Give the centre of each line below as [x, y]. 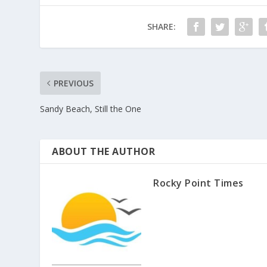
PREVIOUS [74, 83]
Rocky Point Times [198, 183]
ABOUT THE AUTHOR [104, 151]
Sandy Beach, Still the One [91, 108]
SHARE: [161, 26]
